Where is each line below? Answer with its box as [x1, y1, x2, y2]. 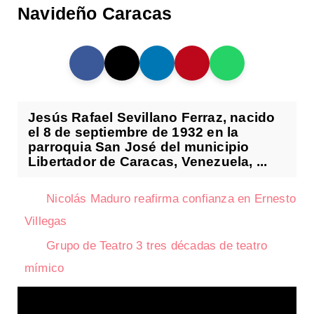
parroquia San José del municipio [28, 139, 250, 155]
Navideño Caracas [18, 4, 172, 24]
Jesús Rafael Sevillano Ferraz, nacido [28, 110, 275, 125]
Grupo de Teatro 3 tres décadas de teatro [46, 239, 268, 253]
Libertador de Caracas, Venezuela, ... [28, 154, 268, 170]
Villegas [25, 214, 67, 228]
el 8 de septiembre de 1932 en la [28, 125, 239, 140]
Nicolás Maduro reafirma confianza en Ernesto [46, 192, 296, 206]
